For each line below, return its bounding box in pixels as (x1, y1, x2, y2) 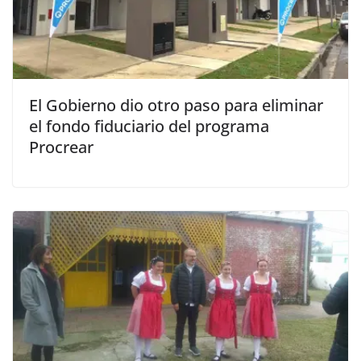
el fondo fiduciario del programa (29, 114, 269, 137)
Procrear (29, 135, 93, 158)
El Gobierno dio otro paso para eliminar (29, 93, 323, 116)
